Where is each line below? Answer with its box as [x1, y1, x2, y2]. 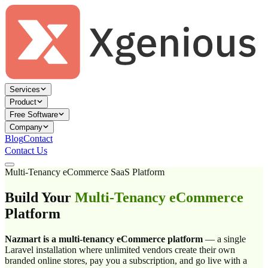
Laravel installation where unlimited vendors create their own [5, 244, 235, 255]
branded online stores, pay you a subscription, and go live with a [5, 255, 247, 266]
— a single [203, 233, 246, 244]
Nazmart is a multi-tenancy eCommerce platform [5, 233, 203, 244]
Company [10, 123, 42, 132]
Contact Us [5, 145, 47, 156]
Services [10, 85, 40, 95]
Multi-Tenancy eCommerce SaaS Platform [5, 167, 165, 178]
